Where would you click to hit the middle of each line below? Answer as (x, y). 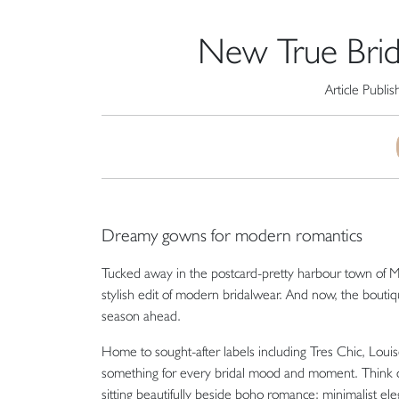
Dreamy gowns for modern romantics (232, 235)
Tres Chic (336, 351)
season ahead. (141, 315)
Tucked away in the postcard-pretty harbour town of (245, 273)
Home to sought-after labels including (206, 351)
